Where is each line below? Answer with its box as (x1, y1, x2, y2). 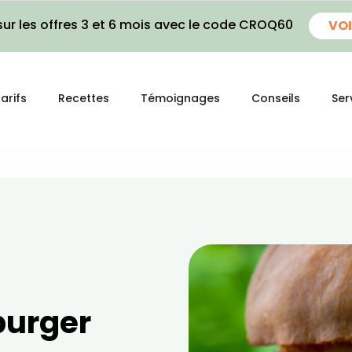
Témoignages (141, 90, 220, 106)
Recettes (58, 90, 109, 106)
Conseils (251, 90, 300, 106)
